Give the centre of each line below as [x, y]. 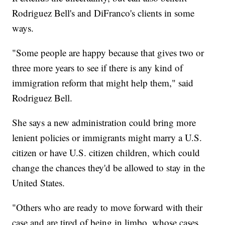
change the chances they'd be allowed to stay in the [109, 168]
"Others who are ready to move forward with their [107, 207]
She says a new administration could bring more [104, 123]
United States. [39, 183]
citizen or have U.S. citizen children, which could [106, 153]
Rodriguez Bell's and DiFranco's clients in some [103, 13]
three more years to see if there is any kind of [98, 68]
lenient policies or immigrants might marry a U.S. [107, 138]
